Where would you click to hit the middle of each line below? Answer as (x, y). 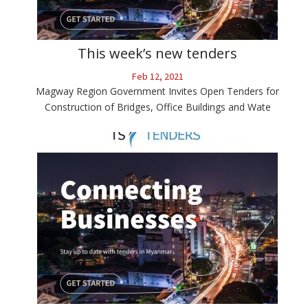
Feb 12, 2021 (157, 77)
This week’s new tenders (157, 54)
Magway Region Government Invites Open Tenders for (157, 91)
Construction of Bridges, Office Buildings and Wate (157, 107)
